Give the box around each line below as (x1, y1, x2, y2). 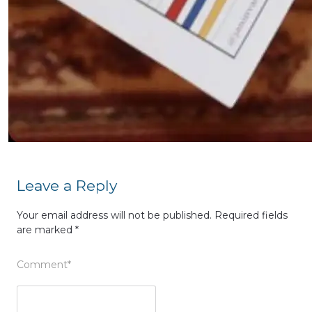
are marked (17, 224, 75, 236)
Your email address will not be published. (17, 209, 212, 221)
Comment (17, 258, 68, 271)
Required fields (214, 209, 288, 221)
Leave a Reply (17, 177, 117, 194)
